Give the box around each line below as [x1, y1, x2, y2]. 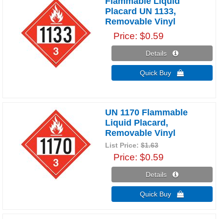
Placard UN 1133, [105, 6, 176, 16]
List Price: [105, 141, 141, 149]
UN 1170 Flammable [105, 107, 188, 117]
